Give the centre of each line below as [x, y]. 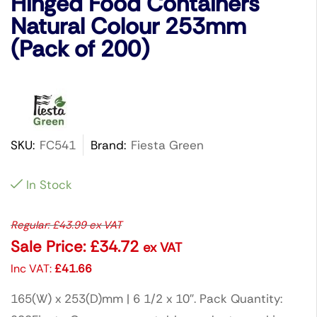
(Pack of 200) [80, 48]
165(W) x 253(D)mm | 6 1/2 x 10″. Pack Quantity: [146, 298]
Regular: [31, 225]
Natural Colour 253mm [128, 26]
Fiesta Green [167, 145]
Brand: [108, 145]
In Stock [49, 184]
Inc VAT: [33, 268]
